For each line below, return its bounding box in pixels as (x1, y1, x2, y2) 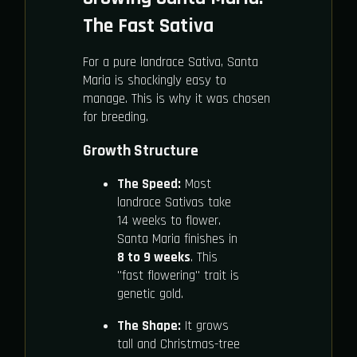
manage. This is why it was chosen (83, 90, 270, 108)
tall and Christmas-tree (116, 335, 240, 354)
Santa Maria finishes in (116, 230, 237, 249)
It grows (180, 317, 229, 335)
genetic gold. (116, 285, 183, 304)
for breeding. (83, 108, 148, 127)
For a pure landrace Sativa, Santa (83, 53, 258, 72)
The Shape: (116, 317, 181, 335)
